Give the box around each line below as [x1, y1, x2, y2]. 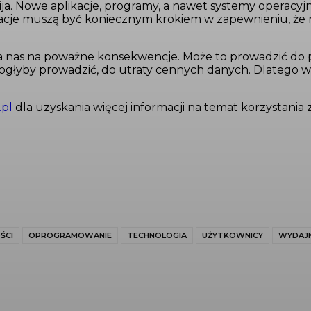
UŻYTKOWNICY [202, 230, 263, 241]
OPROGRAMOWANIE [28, 230, 112, 241]
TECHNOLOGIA [127, 230, 187, 241]
